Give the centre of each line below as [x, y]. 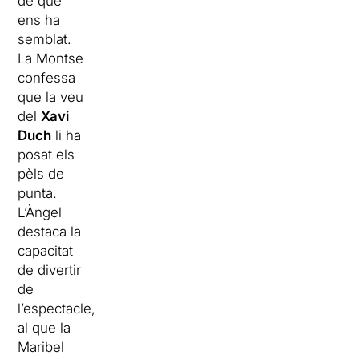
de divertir [50, 270]
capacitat [46, 250]
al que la [44, 327]
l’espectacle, [57, 308]
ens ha [39, 20]
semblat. [45, 39]
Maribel [41, 347]
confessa [47, 77]
